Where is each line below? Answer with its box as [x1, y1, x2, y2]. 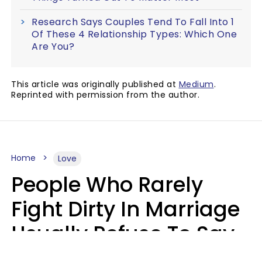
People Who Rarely [11, 170, 203, 199]
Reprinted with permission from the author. [11, 88, 199, 101]
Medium [178, 78, 214, 90]
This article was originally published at [11, 78, 179, 90]
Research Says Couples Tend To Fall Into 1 [32, 15, 235, 29]
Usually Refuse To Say [11, 219, 235, 248]
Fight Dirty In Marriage [11, 194, 240, 223]
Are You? [32, 39, 74, 53]
